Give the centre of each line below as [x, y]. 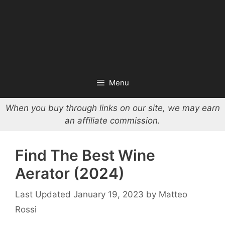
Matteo [173, 194]
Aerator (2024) [70, 173]
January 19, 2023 [108, 194]
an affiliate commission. [113, 121]
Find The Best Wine [85, 155]
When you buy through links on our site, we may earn [113, 108]
